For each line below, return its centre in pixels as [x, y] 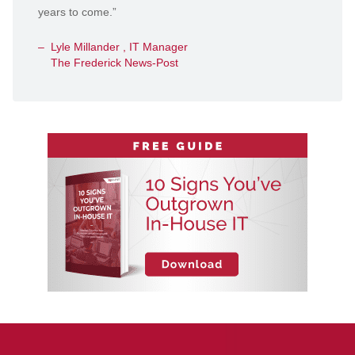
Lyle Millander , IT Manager [119, 47]
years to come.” [77, 12]
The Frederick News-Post [115, 63]
